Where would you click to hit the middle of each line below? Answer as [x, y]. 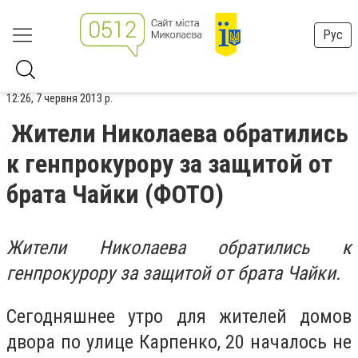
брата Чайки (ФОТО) [115, 194]
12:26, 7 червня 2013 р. [60, 98]
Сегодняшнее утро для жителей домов [179, 316]
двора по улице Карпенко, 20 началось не [179, 342]
